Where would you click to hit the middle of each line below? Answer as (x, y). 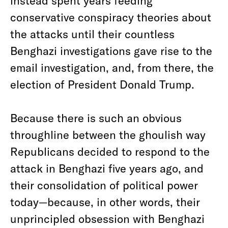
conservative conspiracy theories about (111, 17)
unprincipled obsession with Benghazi (107, 218)
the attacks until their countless (92, 34)
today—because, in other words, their (105, 202)
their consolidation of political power (104, 185)
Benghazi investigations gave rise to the (111, 50)
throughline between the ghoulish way (108, 134)
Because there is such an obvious (96, 118)
